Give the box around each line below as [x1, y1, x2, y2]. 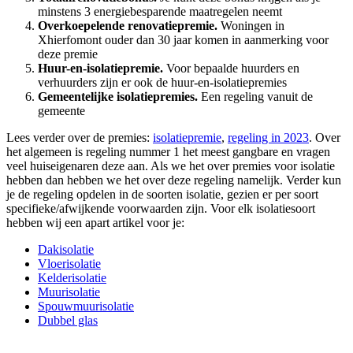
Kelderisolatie [38, 271, 106, 285]
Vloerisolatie [38, 257, 101, 271]
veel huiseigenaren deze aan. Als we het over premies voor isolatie [6, 159, 335, 173]
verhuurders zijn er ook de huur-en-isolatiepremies [38, 76, 287, 90]
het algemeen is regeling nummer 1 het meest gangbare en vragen [6, 145, 330, 159]
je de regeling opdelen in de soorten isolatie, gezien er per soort [6, 188, 318, 202]
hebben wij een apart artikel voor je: [6, 216, 184, 230]
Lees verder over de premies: [6, 131, 153, 145]
